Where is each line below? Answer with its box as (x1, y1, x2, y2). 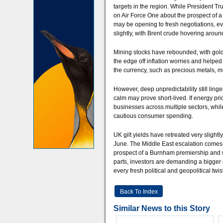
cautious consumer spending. (113, 112, 193, 119)
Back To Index (119, 188, 158, 195)
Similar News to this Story (113, 204, 210, 213)
